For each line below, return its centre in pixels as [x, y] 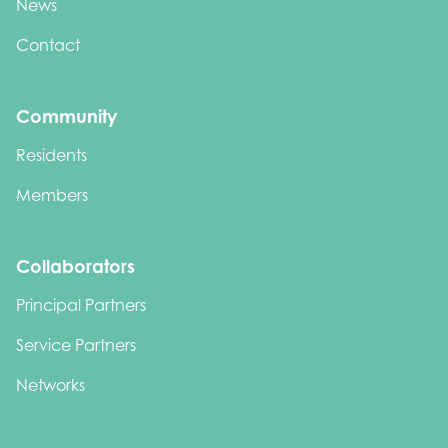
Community [66, 116]
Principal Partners [81, 305]
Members [52, 195]
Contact [48, 45]
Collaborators [75, 266]
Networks [50, 385]
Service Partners [76, 345]
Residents [51, 155]
